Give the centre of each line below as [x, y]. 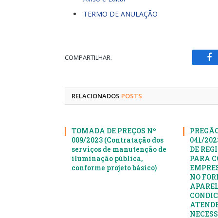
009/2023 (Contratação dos [118, 140]
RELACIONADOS [96, 96]
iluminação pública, [107, 159]
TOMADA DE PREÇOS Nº [114, 131]
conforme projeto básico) [114, 168]
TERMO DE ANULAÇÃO [120, 14]
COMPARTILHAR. [88, 57]
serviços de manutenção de [119, 149]
